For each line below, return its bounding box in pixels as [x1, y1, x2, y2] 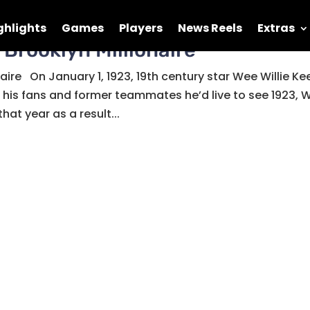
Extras [257, 20, 295, 36]
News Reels [178, 20, 242, 36]
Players [119, 20, 163, 36]
